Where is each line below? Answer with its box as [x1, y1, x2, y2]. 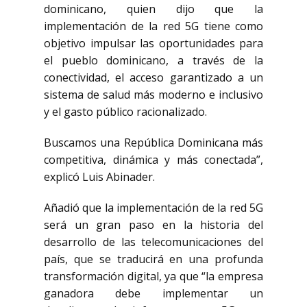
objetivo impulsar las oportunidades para [44, 36, 263, 51]
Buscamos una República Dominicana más [44, 135, 263, 150]
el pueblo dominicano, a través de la [44, 53, 263, 68]
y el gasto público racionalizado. [44, 104, 207, 119]
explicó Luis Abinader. [44, 169, 155, 184]
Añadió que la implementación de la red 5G [44, 200, 263, 215]
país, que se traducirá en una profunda [44, 251, 263, 267]
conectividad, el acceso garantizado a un [44, 70, 263, 85]
